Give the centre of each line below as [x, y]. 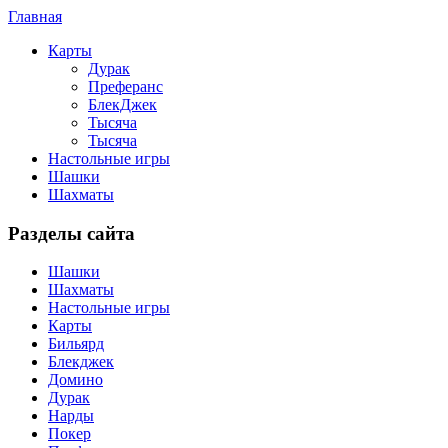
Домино [75, 380]
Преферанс [125, 86]
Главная [35, 16]
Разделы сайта [71, 233]
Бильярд [76, 344]
